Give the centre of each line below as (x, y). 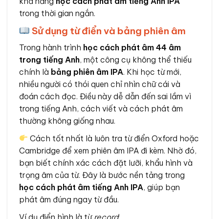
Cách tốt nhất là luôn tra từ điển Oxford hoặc (114, 138)
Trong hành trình (51, 47)
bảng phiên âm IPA (87, 72)
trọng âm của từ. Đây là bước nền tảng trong (102, 175)
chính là (35, 72)
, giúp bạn (162, 187)
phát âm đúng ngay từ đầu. (69, 199)
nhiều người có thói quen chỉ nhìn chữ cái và (100, 84)
